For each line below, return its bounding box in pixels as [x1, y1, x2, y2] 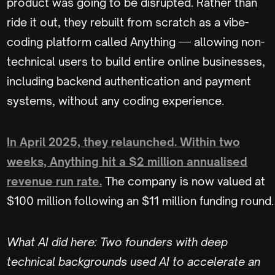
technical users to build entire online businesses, [7, 54, 265, 68]
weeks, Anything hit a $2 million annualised [7, 154, 247, 168]
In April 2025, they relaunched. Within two [7, 134, 240, 149]
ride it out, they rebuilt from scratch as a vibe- [7, 15, 249, 29]
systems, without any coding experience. [7, 93, 224, 107]
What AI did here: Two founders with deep [7, 234, 228, 249]
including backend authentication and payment [7, 74, 251, 88]
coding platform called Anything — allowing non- [7, 34, 265, 48]
